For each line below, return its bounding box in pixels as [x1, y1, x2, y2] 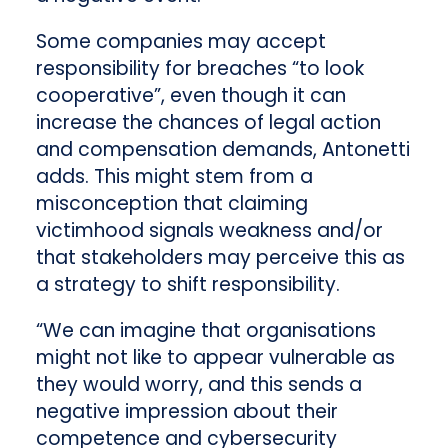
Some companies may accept [35, 27, 326, 55]
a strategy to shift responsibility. [35, 270, 340, 298]
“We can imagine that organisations [35, 316, 376, 344]
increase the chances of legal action [35, 108, 381, 136]
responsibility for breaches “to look [35, 54, 364, 82]
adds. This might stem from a [35, 162, 313, 190]
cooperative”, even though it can [35, 81, 346, 109]
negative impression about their [35, 397, 338, 425]
